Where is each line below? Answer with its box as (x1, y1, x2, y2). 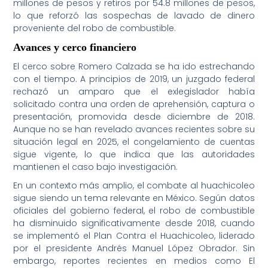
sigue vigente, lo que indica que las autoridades (13, 148, 255, 161)
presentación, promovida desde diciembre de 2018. (13, 111, 255, 123)
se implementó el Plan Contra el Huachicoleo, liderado (13, 230, 255, 242)
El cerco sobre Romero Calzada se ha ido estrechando (13, 60, 255, 73)
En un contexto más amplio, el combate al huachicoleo (13, 179, 255, 192)
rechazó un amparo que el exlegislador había (13, 86, 255, 98)
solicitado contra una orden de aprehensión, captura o (13, 98, 255, 111)
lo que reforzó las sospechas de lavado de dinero (13, 10, 255, 22)
